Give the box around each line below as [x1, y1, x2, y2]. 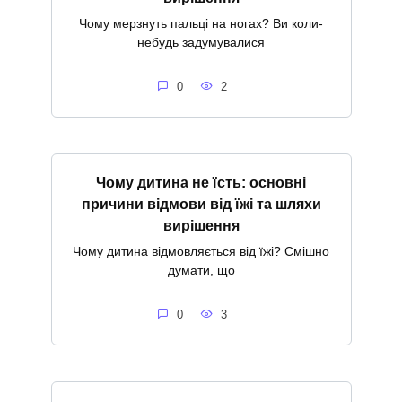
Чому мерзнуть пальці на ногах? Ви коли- [79, 16, 323, 31]
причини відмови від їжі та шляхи [81, 196, 321, 212]
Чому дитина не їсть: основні [96, 174, 306, 190]
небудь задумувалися [137, 35, 265, 50]
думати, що [167, 263, 235, 278]
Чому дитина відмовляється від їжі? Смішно [73, 244, 329, 259]
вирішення [162, 217, 240, 233]
